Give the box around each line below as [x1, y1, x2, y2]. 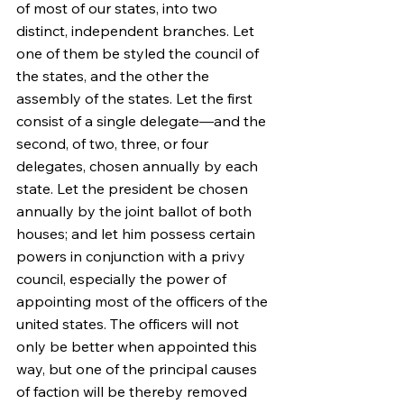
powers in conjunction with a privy [16, 247, 249, 265]
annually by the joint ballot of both [16, 202, 255, 220]
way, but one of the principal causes [16, 360, 261, 378]
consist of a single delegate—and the [16, 112, 270, 130]
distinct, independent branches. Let [16, 22, 258, 40]
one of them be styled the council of [16, 44, 262, 62]
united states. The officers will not [16, 315, 243, 333]
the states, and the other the [16, 67, 213, 85]
